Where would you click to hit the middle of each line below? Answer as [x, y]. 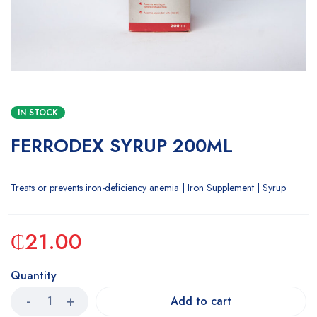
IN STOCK [38, 113]
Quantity [34, 276]
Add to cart [201, 301]
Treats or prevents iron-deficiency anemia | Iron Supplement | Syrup [148, 188]
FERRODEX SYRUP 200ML [122, 146]
